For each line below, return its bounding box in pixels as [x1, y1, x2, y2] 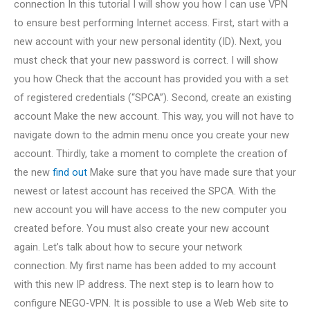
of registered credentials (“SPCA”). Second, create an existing [14, 91, 291, 104]
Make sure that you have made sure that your [87, 165, 296, 179]
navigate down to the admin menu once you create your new [14, 128, 289, 141]
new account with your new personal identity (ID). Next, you [14, 35, 282, 48]
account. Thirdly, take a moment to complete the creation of [14, 147, 288, 160]
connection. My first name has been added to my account [14, 259, 276, 272]
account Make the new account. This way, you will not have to [14, 109, 294, 122]
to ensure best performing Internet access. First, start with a [14, 16, 289, 29]
